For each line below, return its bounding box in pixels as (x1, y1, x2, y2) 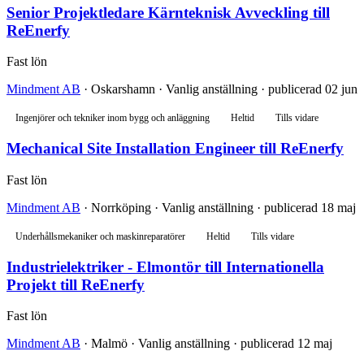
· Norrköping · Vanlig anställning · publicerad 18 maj (80, 200, 356, 214)
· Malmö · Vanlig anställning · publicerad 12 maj (80, 336, 332, 351)
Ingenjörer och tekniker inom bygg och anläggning (15, 113, 210, 123)
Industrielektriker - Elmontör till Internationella (6, 258, 324, 275)
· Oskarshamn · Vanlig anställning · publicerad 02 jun (80, 82, 357, 97)
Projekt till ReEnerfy (6, 275, 145, 293)
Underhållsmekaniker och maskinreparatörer (15, 231, 185, 241)
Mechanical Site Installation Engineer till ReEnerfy (6, 140, 344, 158)
